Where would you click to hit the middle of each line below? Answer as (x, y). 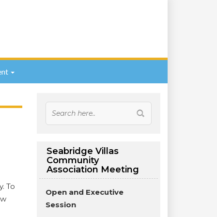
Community (73, 160)
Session (62, 205)
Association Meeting (93, 170)
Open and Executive (85, 192)
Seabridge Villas (83, 151)
